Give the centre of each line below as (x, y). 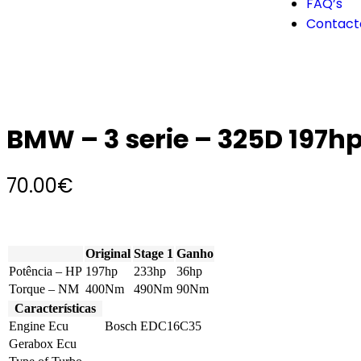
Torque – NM (44, 288)
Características (55, 308)
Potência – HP (46, 271)
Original (108, 253)
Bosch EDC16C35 (153, 326)
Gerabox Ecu (43, 343)
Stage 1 (154, 253)
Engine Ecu (39, 326)
